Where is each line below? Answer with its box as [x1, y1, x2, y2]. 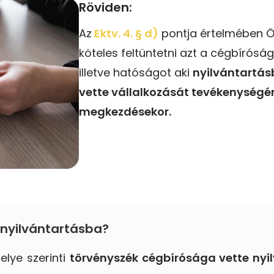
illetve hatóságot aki [79, 64, 193, 80]
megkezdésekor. [79, 103, 171, 119]
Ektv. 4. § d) [92, 25, 158, 41]
